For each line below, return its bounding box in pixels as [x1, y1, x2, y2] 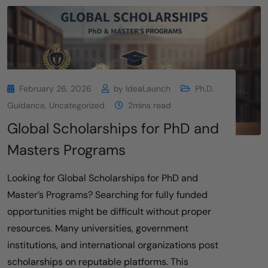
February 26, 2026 [19, 83, 92, 95]
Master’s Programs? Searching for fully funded [7, 188, 208, 202]
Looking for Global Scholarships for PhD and [7, 172, 198, 185]
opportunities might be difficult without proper [7, 205, 211, 218]
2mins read [128, 100, 171, 111]
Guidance [7, 100, 45, 111]
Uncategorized [49, 100, 105, 111]
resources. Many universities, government [7, 222, 188, 235]
